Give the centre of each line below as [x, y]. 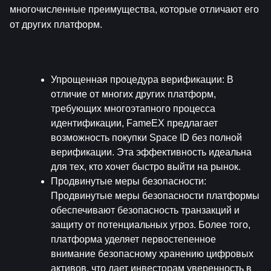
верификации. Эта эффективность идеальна [151, 152]
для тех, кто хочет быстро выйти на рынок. [146, 166]
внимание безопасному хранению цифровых [152, 253]
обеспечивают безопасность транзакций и [145, 210]
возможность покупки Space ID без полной [146, 137]
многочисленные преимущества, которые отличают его [134, 10]
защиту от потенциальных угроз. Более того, [151, 224]
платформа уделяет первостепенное [133, 239]
